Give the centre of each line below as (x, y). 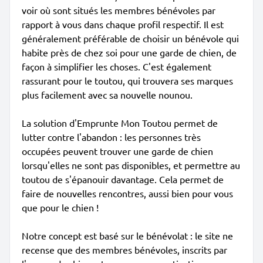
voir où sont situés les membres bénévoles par (119, 10)
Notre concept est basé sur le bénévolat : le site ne (127, 235)
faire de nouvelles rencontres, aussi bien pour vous (127, 193)
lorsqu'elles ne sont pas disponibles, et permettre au (131, 165)
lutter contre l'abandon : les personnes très (111, 137)
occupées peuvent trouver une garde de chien (117, 151)
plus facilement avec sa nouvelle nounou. (107, 95)
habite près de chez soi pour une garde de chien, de (129, 52)
